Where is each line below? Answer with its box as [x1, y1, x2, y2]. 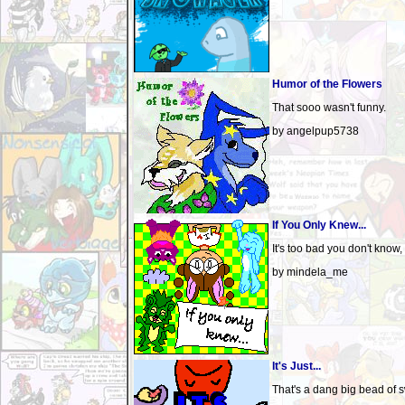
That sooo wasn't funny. [272, 101, 386, 114]
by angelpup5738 [272, 125, 359, 137]
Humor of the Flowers [272, 78, 382, 90]
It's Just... [272, 360, 321, 372]
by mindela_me [272, 266, 348, 278]
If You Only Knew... [272, 219, 366, 231]
